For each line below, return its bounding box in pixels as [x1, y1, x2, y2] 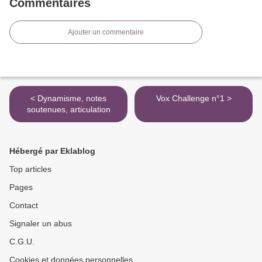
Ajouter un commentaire [68, 28, 144, 37]
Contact [9, 201, 38, 211]
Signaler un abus [9, 219, 72, 229]
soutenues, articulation [26, 105, 111, 115]
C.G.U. [9, 237, 35, 247]
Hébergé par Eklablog [9, 146, 95, 156]
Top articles [9, 164, 51, 174]
